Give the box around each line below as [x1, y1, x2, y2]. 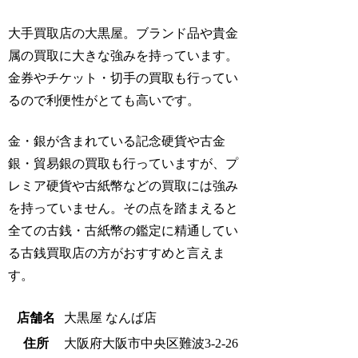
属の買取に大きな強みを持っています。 [8, 49, 239, 63]
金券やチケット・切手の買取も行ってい [8, 71, 239, 86]
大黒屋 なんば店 [64, 310, 157, 324]
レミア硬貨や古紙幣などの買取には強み [8, 178, 239, 193]
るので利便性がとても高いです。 [8, 93, 201, 108]
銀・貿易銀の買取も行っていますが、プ [8, 156, 239, 170]
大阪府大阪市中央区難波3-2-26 [64, 336, 239, 350]
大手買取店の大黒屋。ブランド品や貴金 [8, 26, 239, 41]
